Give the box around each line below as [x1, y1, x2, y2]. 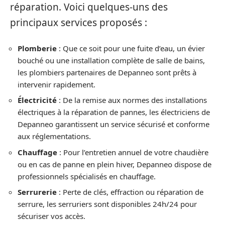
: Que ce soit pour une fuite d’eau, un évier [57, 43, 205, 53]
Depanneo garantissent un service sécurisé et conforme [18, 119, 209, 129]
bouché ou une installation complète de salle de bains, [18, 55, 205, 65]
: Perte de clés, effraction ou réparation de [57, 187, 203, 197]
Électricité [18, 95, 57, 105]
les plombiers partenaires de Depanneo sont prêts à [18, 67, 196, 77]
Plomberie [18, 43, 57, 53]
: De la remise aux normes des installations [57, 95, 207, 105]
